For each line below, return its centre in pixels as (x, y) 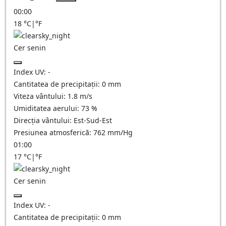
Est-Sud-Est (93, 120)
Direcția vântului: (44, 120)
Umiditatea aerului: (47, 108)
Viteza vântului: (41, 96)
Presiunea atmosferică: (53, 132)
